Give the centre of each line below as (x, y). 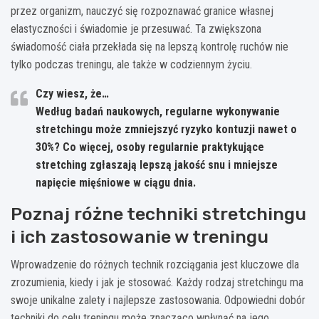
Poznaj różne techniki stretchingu (158, 214)
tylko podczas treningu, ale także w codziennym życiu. (131, 64)
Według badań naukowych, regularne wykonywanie (158, 111)
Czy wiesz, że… (72, 93)
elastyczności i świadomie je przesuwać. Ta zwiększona (136, 28)
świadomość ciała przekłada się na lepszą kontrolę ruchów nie (150, 46)
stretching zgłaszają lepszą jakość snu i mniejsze (157, 164)
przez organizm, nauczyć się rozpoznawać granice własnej (142, 11)
